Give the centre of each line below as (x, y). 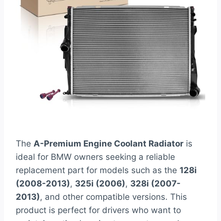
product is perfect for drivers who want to (98, 210)
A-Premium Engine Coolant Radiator (109, 143)
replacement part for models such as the (98, 170)
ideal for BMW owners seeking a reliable (95, 157)
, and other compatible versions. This (113, 197)
